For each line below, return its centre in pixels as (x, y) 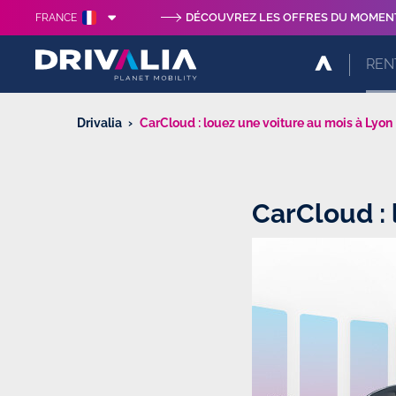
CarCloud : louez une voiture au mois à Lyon (266, 123)
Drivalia (99, 123)
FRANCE (57, 18)
